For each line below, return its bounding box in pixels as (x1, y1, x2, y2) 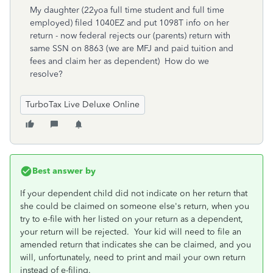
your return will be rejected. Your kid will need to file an (20, 227, 241, 237)
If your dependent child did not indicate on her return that (20, 188, 247, 199)
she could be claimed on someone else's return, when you (20, 201, 249, 211)
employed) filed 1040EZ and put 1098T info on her (30, 18, 229, 28)
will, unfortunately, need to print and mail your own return (20, 252, 246, 263)
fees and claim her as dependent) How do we (30, 56, 209, 66)
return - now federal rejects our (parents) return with (30, 30, 230, 41)
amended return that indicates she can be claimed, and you (20, 239, 251, 250)
